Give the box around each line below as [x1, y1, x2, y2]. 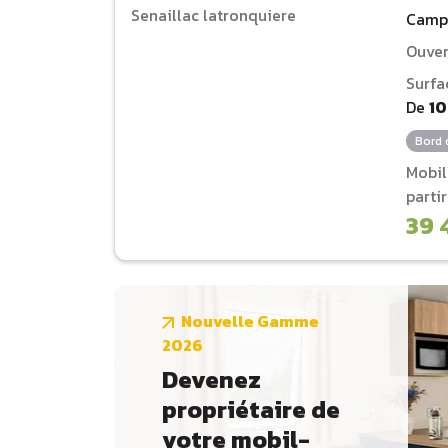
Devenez [162, 361, 261, 397]
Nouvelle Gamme [181, 308, 319, 333]
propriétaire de [162, 391, 340, 427]
